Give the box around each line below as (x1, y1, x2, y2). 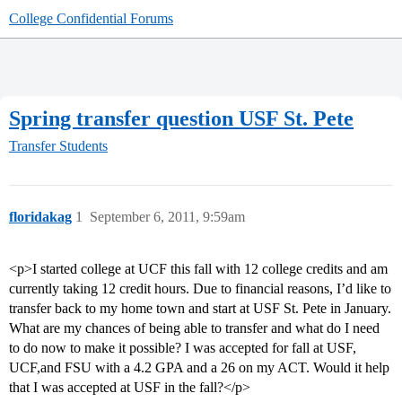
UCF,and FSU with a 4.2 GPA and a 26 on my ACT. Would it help (9, 360, 389, 376)
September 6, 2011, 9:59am (90, 209, 245, 225)
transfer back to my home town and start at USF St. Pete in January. (9, 301, 391, 317)
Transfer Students (9, 138, 108, 154)
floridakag (9, 209, 72, 225)
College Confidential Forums (9, 11, 173, 26)
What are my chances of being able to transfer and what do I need (9, 320, 380, 336)
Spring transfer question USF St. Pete (9, 106, 354, 130)
